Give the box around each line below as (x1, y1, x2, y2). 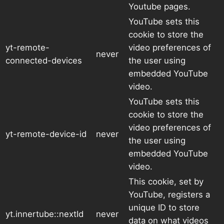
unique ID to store (128, 202, 199, 213)
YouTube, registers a (128, 189, 210, 200)
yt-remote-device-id (5, 129, 86, 139)
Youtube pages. (128, 1, 190, 12)
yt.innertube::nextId (5, 209, 83, 219)
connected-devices (5, 55, 82, 66)
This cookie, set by (128, 176, 203, 187)
